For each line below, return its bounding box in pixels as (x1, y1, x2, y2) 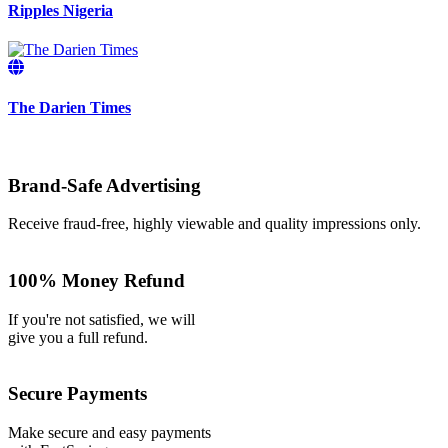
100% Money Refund (8, 269, 185, 291)
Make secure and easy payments (8, 424, 211, 442)
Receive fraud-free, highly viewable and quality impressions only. (8, 215, 421, 233)
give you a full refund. (8, 328, 148, 346)
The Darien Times (8, 98, 131, 116)
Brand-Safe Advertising (8, 174, 201, 196)
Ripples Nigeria (8, 2, 113, 20)
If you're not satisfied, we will (8, 310, 195, 328)
